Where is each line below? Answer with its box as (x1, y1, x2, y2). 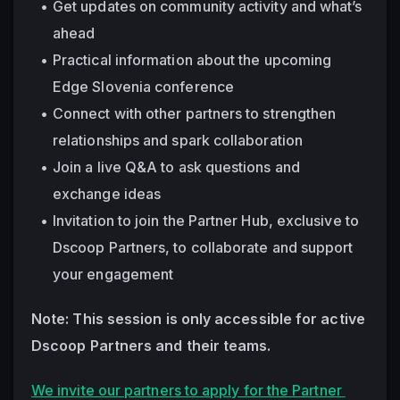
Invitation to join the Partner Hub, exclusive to (53, 211, 359, 229)
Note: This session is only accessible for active (31, 309, 365, 328)
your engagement (53, 264, 174, 283)
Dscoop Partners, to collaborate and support (53, 237, 354, 256)
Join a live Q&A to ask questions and (53, 157, 300, 176)
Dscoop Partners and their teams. (31, 336, 275, 354)
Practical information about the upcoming (53, 50, 332, 69)
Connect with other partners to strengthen (53, 104, 337, 122)
